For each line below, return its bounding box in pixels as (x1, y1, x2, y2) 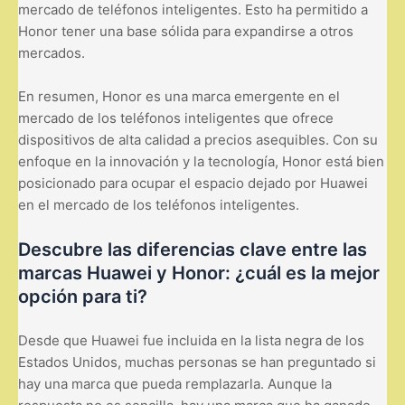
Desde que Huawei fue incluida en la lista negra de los (18, 331, 364, 349)
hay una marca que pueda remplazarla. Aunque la (18, 374, 332, 392)
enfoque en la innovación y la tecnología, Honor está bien (18, 152, 384, 170)
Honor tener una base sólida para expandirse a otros (18, 22, 353, 40)
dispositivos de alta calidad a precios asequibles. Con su (18, 130, 378, 148)
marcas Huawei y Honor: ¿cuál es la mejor (18, 261, 380, 284)
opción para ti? (18, 285, 147, 307)
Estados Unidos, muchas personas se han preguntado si (18, 353, 376, 371)
